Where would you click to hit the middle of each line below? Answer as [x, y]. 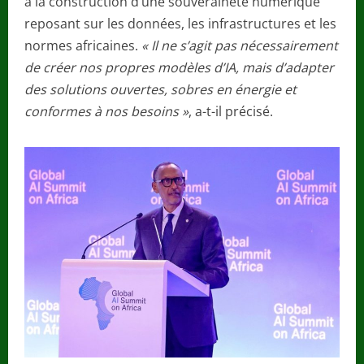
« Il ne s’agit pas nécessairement [238, 46]
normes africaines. [81, 46]
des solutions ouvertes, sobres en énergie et [160, 90]
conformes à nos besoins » [106, 112]
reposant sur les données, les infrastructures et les [180, 24]
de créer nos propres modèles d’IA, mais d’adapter [179, 68]
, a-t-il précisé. [231, 112]
